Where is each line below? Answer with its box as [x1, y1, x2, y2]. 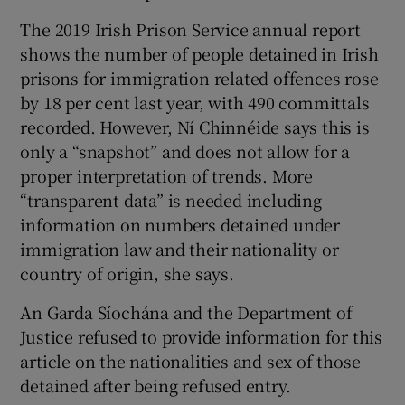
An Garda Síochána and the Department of [20, 299, 353, 324]
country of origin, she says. [20, 260, 234, 285]
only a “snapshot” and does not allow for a [20, 138, 351, 163]
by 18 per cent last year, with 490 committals [20, 89, 370, 114]
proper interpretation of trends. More [20, 163, 314, 187]
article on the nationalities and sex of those [20, 348, 361, 372]
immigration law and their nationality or [20, 236, 339, 260]
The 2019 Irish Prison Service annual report [20, 16, 361, 41]
